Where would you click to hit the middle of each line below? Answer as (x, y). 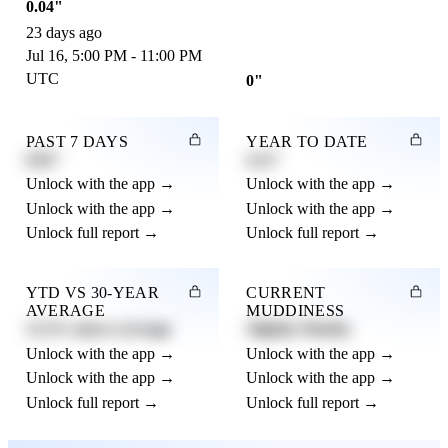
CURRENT (286, 293)
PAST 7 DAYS (77, 141)
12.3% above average (98, 329)
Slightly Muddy (299, 329)
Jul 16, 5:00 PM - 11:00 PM (113, 56)
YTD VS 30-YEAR (92, 293)
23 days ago (63, 33)
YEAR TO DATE (307, 141)
